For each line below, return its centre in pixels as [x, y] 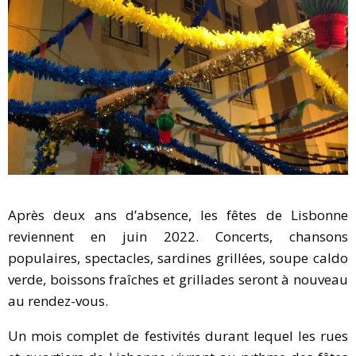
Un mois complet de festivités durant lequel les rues [178, 335]
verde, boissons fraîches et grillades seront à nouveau [178, 279]
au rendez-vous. [58, 300]
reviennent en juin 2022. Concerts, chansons [178, 236]
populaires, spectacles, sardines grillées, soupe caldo [178, 257]
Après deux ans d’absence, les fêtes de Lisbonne [178, 215]
